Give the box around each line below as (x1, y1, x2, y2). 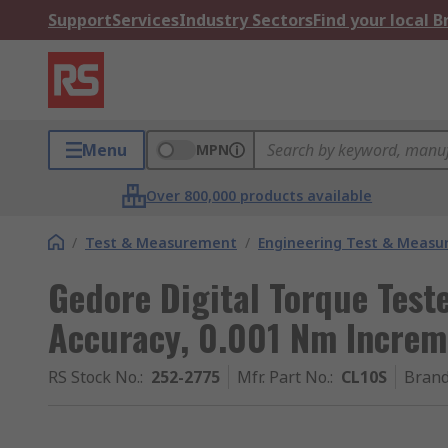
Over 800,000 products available (146, 186, 373, 205)
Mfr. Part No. (237, 366, 330, 388)
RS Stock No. (48, 366, 140, 388)
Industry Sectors (179, 9, 313, 31)
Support (48, 9, 112, 31)
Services (112, 9, 179, 31)
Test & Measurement (85, 233, 237, 252)
